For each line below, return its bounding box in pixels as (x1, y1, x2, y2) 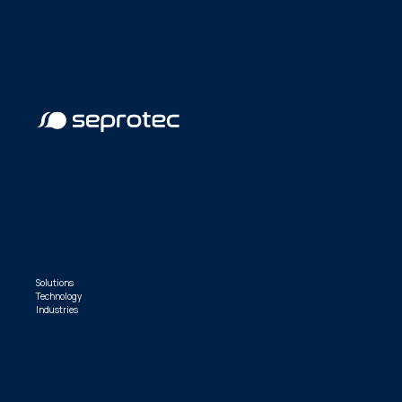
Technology (36, 290, 83, 303)
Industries (36, 303, 79, 317)
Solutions (36, 276, 74, 290)
